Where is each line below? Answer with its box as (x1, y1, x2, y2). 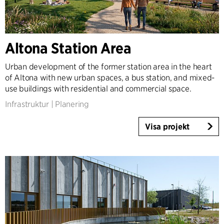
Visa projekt (145, 121, 190, 131)
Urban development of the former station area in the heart (5, 62, 212, 72)
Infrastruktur (5, 99, 49, 109)
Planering (55, 99, 89, 109)
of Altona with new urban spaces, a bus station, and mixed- (5, 73, 215, 83)
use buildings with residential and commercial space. (5, 84, 191, 94)
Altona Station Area (5, 39, 131, 57)
